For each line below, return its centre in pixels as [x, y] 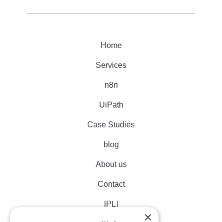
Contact [111, 184]
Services [111, 65]
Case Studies [111, 124]
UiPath [111, 105]
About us [111, 164]
